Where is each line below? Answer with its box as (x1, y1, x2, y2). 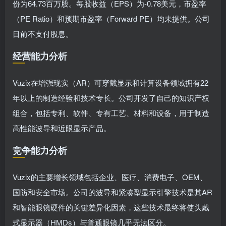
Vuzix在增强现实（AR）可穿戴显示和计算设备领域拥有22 (13, 77, 208, 88)
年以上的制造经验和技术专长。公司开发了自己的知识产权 (13, 92, 209, 103)
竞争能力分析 (13, 144, 67, 157)
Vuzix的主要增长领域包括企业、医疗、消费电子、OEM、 (13, 172, 207, 182)
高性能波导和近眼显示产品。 (13, 123, 111, 133)
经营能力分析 (13, 49, 67, 63)
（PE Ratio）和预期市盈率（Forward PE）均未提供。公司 (13, 13, 210, 24)
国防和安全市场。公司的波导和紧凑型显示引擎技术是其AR (13, 187, 212, 197)
